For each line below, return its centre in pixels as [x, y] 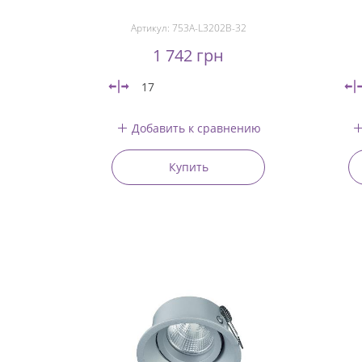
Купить [188, 166]
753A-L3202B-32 [209, 28]
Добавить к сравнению [196, 128]
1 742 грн [189, 55]
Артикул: [151, 28]
